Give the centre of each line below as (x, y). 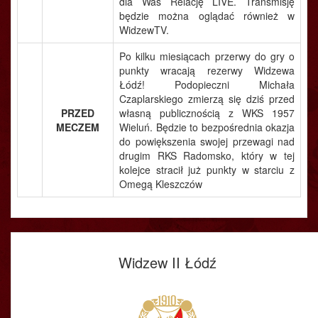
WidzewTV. (144, 30)
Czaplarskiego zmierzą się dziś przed (207, 99)
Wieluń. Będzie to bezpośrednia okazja (207, 127)
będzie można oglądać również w (207, 16)
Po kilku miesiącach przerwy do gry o (207, 56)
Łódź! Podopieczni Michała (207, 84)
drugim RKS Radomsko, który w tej (207, 155)
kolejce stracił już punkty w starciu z (207, 170)
